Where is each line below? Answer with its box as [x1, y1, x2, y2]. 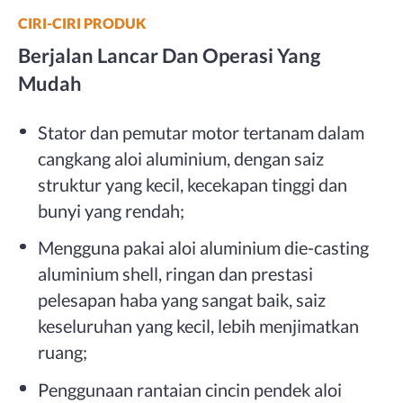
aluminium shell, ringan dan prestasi [38, 263, 314, 285]
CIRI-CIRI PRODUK [17, 13, 146, 31]
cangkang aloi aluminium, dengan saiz [38, 147, 325, 169]
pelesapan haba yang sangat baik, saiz [38, 289, 327, 311]
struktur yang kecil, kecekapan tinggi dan [38, 173, 348, 195]
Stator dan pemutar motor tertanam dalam [38, 121, 365, 143]
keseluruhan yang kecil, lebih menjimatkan [38, 315, 360, 337]
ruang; [38, 341, 88, 363]
